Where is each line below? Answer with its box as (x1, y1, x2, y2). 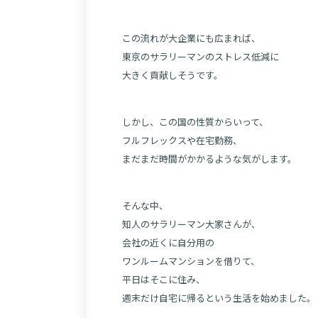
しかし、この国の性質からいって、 (122, 115, 268, 128)
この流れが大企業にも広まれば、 (122, 31, 261, 45)
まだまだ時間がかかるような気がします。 (122, 152, 297, 165)
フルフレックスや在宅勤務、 (122, 133, 242, 147)
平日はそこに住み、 (122, 273, 205, 286)
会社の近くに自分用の (122, 236, 214, 249)
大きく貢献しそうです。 (122, 68, 223, 82)
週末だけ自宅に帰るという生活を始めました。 (122, 291, 316, 305)
